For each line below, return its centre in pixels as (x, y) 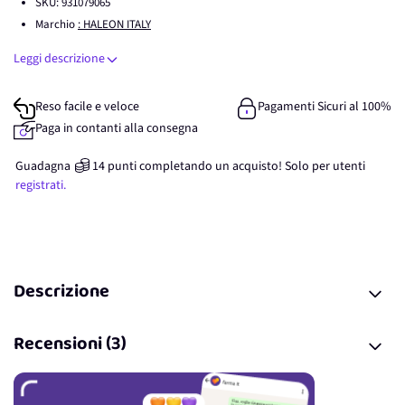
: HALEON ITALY (114, 24)
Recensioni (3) (70, 346)
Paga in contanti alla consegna (117, 128)
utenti (349, 166)
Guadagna (43, 166)
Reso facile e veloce (87, 107)
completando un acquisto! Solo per (235, 166)
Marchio (57, 24)
